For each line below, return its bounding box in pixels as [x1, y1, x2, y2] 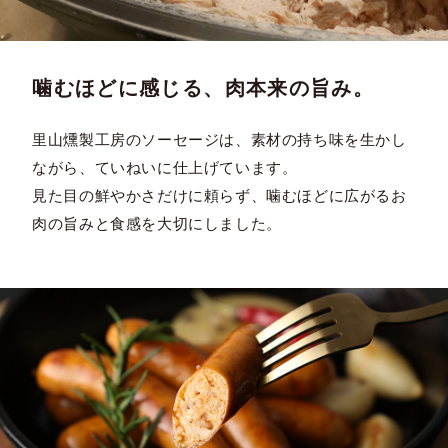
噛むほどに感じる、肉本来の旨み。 [32, 77, 375, 100]
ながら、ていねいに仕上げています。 [32, 159, 298, 177]
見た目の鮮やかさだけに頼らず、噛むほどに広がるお [32, 187, 407, 205]
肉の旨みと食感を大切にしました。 [32, 215, 282, 233]
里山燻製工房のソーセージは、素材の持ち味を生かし [32, 131, 407, 149]
